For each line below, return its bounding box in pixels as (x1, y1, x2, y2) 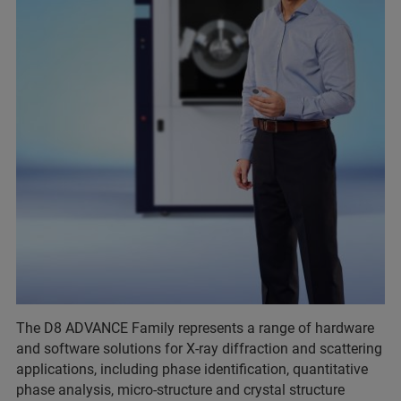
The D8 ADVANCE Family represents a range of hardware (16, 320, 374, 337)
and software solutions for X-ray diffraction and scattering (16, 340, 382, 358)
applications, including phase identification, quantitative (16, 361, 368, 379)
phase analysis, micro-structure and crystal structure (16, 381, 345, 399)
